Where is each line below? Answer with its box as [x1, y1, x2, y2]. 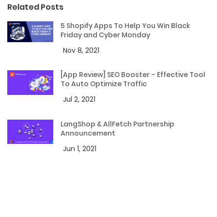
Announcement [61, 128, 115, 138]
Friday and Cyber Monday [61, 30, 150, 40]
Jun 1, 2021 [63, 143, 96, 154]
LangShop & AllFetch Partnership [61, 119, 174, 129]
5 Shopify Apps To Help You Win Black [61, 21, 190, 31]
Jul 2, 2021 [63, 94, 95, 105]
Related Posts [7, 1, 63, 13]
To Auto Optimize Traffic [61, 79, 147, 89]
